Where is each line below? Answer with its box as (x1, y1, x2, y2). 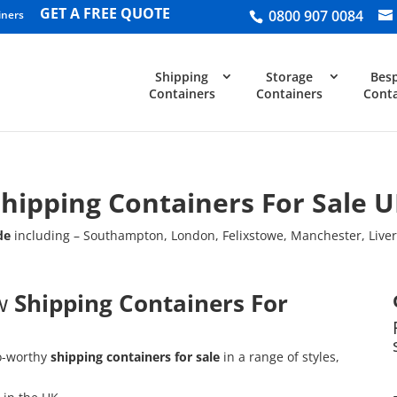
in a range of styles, (220, 348, 340, 366)
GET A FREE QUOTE (40, 4, 171, 23)
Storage (265, 68, 313, 85)
